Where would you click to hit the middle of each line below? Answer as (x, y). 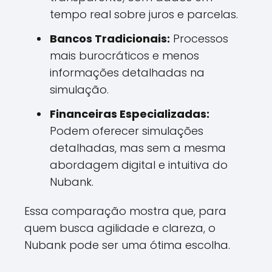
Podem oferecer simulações (127, 131)
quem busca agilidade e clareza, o (120, 228)
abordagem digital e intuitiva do (139, 165)
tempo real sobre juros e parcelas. (144, 14)
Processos (199, 39)
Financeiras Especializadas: (130, 114)
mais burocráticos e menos (124, 56)
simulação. (79, 90)
